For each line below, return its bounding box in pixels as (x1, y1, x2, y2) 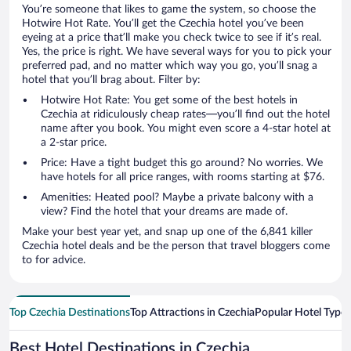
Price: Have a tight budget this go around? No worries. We (41, 157, 323, 168)
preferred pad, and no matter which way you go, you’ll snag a (22, 60, 317, 71)
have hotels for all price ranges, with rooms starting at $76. (41, 171, 324, 183)
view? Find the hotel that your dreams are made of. (41, 205, 288, 217)
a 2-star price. (41, 136, 107, 148)
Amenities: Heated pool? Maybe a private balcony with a (41, 191, 313, 203)
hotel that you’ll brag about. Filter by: (22, 74, 201, 85)
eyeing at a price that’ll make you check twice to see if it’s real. (22, 31, 321, 43)
